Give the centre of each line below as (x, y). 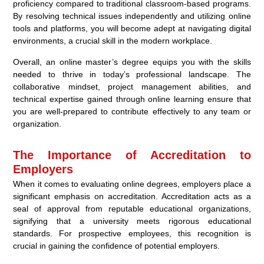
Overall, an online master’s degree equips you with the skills (132, 62)
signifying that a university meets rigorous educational (132, 221)
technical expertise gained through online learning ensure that (132, 99)
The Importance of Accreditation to (132, 155)
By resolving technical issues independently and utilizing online (132, 16)
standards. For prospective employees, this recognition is (132, 234)
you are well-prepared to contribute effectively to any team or (132, 112)
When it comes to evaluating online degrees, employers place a (132, 184)
